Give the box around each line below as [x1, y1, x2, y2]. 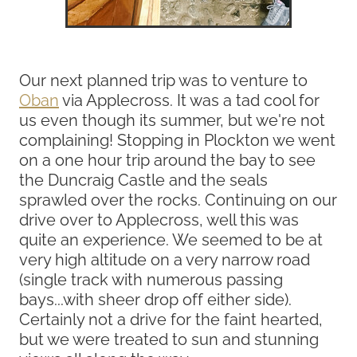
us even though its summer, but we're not [19, 108, 325, 131]
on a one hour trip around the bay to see [19, 147, 316, 171]
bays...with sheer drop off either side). [19, 287, 292, 310]
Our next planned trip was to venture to [19, 68, 308, 91]
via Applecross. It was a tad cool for [59, 88, 320, 111]
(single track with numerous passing [19, 267, 287, 290]
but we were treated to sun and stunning [19, 327, 319, 350]
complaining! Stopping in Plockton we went [19, 127, 335, 151]
